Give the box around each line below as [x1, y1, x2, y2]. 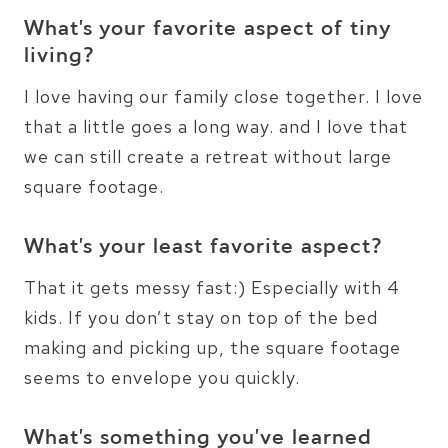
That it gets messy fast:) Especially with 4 [24, 275, 400, 299]
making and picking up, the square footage [24, 335, 401, 359]
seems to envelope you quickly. [24, 365, 300, 389]
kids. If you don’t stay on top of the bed [24, 305, 378, 329]
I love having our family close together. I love [24, 84, 423, 108]
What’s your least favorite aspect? [24, 232, 383, 263]
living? [24, 41, 95, 72]
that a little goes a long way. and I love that [24, 114, 408, 138]
